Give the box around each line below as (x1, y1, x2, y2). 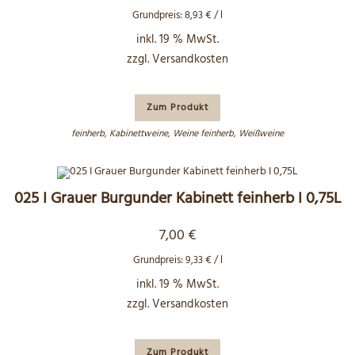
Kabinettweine (109, 126, 168, 142)
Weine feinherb (173, 126, 234, 142)
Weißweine (239, 126, 284, 142)
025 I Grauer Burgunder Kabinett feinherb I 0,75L (13, 185, 342, 212)
